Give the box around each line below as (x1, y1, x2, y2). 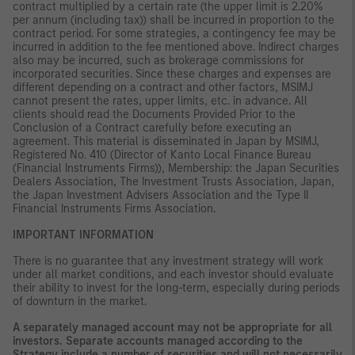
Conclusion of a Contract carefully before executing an (13, 120, 292, 135)
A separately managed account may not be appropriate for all (13, 320, 332, 334)
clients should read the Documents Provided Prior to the (13, 107, 296, 121)
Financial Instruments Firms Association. (13, 201, 222, 216)
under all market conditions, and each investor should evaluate (13, 267, 334, 281)
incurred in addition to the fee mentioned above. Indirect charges (13, 40, 339, 54)
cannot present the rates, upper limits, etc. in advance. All (13, 94, 307, 108)
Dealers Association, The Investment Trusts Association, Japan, (13, 174, 334, 189)
